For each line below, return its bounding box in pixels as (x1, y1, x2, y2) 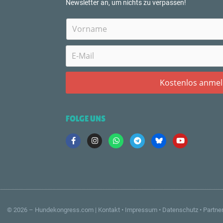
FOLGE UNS (66, 113, 106, 123)
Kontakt (98, 206, 120, 214)
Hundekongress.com (35, 206, 94, 214)
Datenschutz (162, 206, 198, 214)
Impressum (125, 206, 157, 214)
